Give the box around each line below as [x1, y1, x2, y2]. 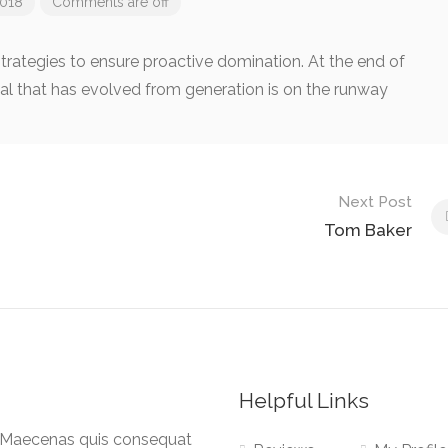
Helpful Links [239, 388, 369, 413]
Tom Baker [323, 220, 412, 240]
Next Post [337, 193, 412, 211]
